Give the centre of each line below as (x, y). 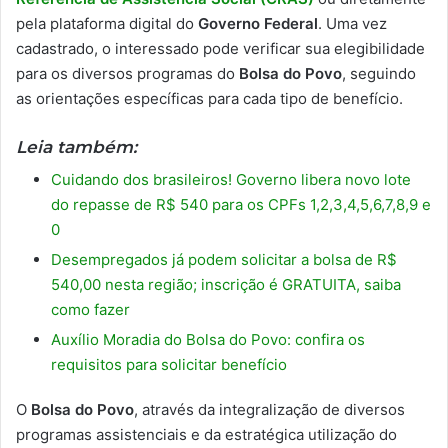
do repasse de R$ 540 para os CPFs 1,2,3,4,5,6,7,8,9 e (241, 204)
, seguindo (379, 73)
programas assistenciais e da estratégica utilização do (206, 434)
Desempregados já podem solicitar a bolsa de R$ (224, 259)
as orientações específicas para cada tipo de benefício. (209, 98)
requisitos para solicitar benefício (169, 364)
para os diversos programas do (127, 73)
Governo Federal (258, 23)
